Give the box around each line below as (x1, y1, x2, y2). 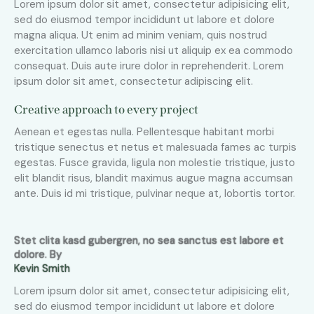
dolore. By (14, 247, 62, 262)
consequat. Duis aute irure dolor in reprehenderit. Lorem (14, 59, 284, 74)
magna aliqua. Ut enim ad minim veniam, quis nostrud (14, 28, 267, 43)
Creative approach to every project (14, 102, 198, 118)
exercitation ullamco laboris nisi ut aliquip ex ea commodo (14, 43, 293, 58)
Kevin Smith (14, 261, 70, 276)
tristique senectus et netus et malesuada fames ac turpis (14, 140, 296, 155)
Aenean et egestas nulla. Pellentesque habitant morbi (14, 125, 274, 139)
